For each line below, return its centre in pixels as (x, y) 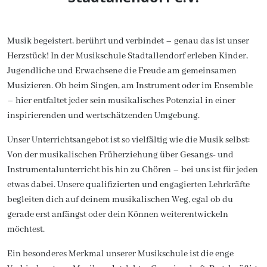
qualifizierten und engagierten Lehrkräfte (168, 185)
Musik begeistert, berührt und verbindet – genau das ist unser (128, 41)
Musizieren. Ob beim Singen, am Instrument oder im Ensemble (130, 86)
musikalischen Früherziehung (98, 155)
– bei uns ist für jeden (215, 170)
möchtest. (26, 229)
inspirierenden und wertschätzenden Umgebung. (103, 116)
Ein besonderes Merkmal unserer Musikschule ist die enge (120, 254)
